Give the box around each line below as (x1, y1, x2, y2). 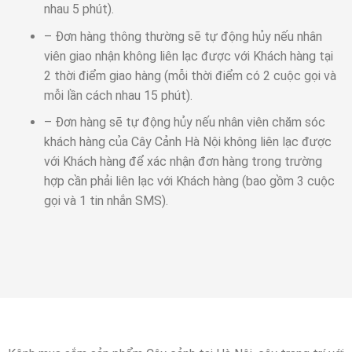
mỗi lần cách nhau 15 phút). (43, 87, 192, 103)
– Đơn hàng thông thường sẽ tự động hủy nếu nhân (43, 28, 322, 44)
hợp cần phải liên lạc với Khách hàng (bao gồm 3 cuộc (43, 174, 335, 189)
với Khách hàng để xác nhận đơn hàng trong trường (43, 154, 322, 170)
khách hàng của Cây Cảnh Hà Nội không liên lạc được (43, 134, 332, 150)
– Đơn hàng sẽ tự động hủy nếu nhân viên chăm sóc (43, 115, 325, 130)
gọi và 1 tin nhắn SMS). (43, 193, 168, 209)
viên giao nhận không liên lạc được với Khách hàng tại (43, 48, 333, 64)
